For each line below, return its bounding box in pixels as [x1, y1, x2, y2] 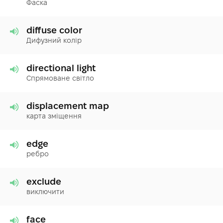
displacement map [26, 101, 109, 111]
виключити [26, 187, 64, 196]
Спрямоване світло [26, 74, 94, 82]
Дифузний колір [26, 36, 82, 44]
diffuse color [26, 25, 82, 35]
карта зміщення [26, 111, 82, 120]
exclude [26, 176, 61, 186]
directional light [26, 63, 96, 73]
